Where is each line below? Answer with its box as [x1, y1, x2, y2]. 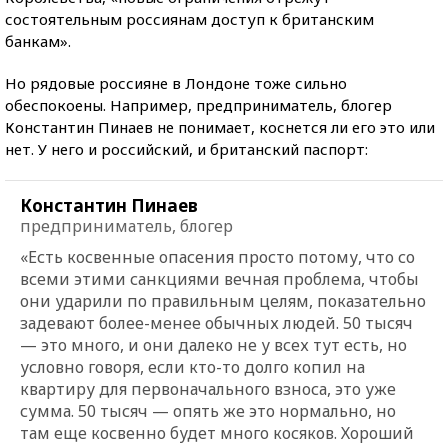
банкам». [5, 30, 71, 51]
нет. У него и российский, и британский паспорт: [5, 138, 368, 159]
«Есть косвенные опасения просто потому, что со [20, 245, 415, 268]
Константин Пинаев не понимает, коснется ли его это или [5, 116, 435, 137]
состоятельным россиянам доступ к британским [5, 8, 374, 29]
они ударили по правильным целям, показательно [20, 289, 426, 312]
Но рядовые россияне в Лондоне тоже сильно [5, 72, 347, 93]
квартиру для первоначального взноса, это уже [20, 377, 396, 400]
